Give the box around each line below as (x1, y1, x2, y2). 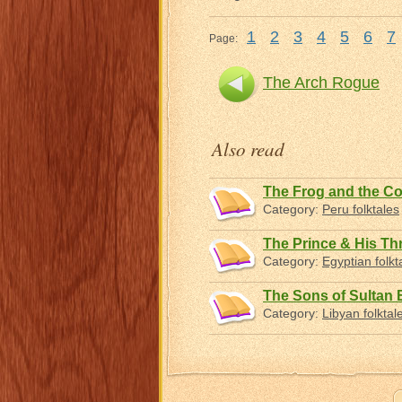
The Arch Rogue (263, 74, 380, 92)
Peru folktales (322, 202, 399, 216)
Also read (212, 136, 284, 162)
